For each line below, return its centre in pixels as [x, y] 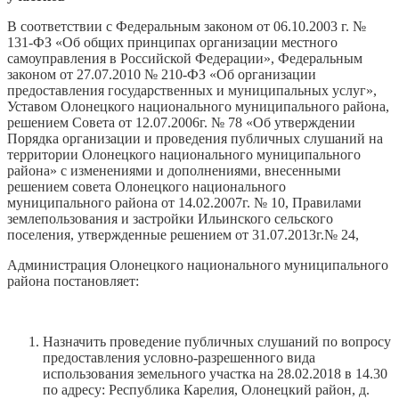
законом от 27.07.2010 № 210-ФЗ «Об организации [162, 74]
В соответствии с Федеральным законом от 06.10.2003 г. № [187, 26]
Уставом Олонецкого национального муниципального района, [198, 106]
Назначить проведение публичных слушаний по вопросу [217, 341]
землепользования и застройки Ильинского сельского [170, 218]
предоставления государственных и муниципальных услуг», [192, 90]
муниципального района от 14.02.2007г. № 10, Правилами [184, 202]
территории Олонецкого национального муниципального [184, 154]
